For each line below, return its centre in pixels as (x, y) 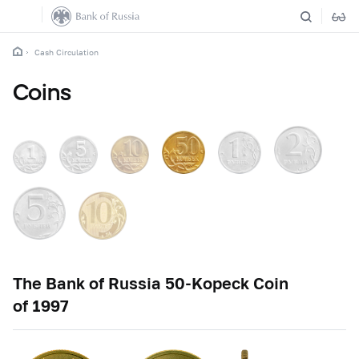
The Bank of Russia (89, 283)
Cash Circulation (67, 52)
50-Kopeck (207, 283)
